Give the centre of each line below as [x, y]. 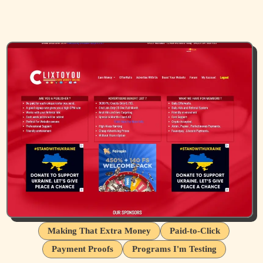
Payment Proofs [82, 249]
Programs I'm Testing [174, 249]
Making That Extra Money [99, 231]
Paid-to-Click [195, 231]
